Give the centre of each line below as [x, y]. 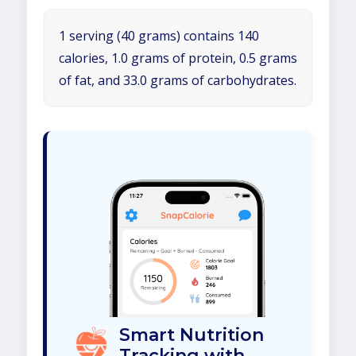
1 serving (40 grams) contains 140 [159, 36]
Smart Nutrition [192, 335]
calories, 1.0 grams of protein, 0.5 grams [178, 58]
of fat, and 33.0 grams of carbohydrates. [178, 80]
